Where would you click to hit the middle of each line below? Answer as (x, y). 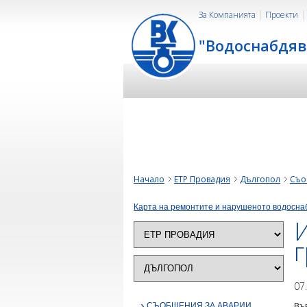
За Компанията (227, 15)
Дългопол (260, 179)
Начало (149, 179)
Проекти (282, 15)
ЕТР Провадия (202, 179)
